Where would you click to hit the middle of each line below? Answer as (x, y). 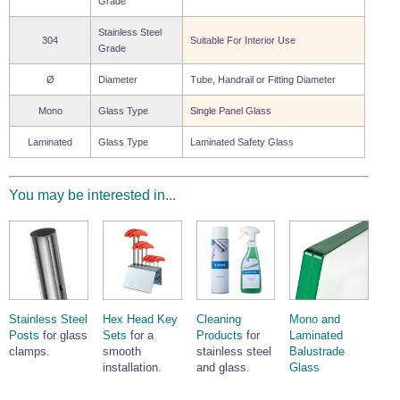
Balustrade (317, 352)
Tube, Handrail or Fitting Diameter (263, 80)
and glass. (223, 368)
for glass (63, 336)
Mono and (315, 320)
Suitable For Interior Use (243, 41)
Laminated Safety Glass (242, 142)
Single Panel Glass (231, 111)
